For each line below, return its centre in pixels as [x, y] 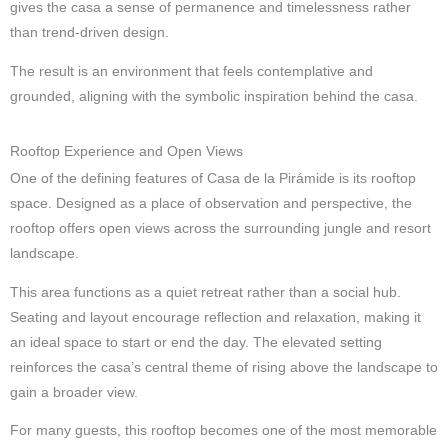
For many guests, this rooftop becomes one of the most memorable [223, 431]
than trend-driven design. [89, 33]
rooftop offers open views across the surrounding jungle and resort [220, 229]
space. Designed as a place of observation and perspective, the [211, 204]
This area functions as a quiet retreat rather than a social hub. [205, 292]
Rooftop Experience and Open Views [126, 151]
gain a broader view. [74, 392]
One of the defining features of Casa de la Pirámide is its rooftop [213, 179]
